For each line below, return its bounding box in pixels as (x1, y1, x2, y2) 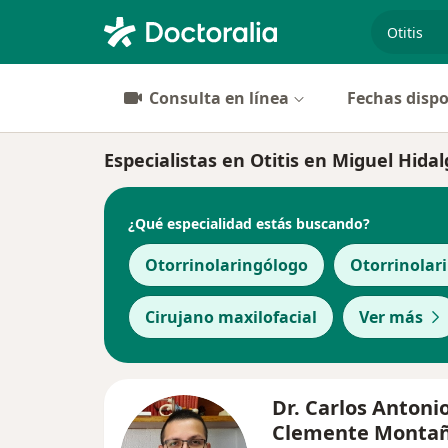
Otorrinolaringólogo (145, 254, 308, 276)
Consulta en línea (149, 87, 289, 109)
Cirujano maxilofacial (145, 306, 317, 328)
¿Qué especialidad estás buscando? (128, 213, 370, 233)
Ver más (359, 306, 423, 328)
